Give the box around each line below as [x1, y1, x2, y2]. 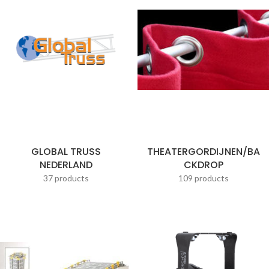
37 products [43, 173, 89, 183]
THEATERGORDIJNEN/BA [147, 145, 260, 159]
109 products [178, 173, 229, 183]
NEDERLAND [39, 158, 92, 172]
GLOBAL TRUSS [31, 145, 101, 159]
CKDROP [183, 158, 223, 172]
